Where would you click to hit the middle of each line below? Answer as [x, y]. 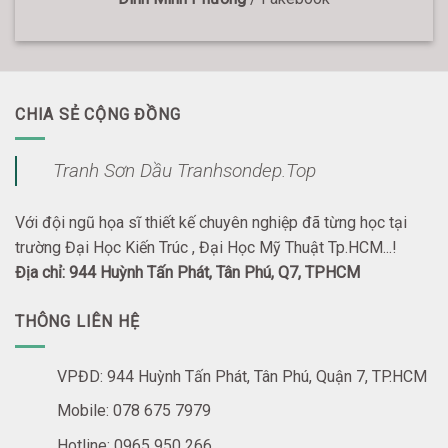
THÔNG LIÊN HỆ [77, 322]
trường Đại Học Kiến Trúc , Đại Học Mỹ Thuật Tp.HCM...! [206, 248]
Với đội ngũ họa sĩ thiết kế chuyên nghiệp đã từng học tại [211, 223]
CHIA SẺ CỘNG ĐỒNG [98, 114]
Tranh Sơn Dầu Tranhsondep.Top [184, 171]
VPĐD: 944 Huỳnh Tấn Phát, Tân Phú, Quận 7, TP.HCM [241, 376]
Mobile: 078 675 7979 [133, 411]
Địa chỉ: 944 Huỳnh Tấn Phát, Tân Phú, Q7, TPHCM [187, 273]
